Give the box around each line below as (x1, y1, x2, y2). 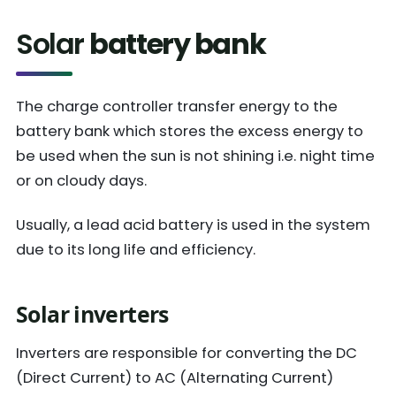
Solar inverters (16, 299, 169, 330)
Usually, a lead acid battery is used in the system (16, 214, 370, 235)
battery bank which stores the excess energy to (16, 121, 363, 142)
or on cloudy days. (16, 171, 147, 192)
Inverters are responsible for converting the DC (16, 343, 357, 364)
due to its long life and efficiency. (16, 239, 255, 260)
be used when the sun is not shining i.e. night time (16, 146, 375, 167)
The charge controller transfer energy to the (16, 96, 338, 118)
